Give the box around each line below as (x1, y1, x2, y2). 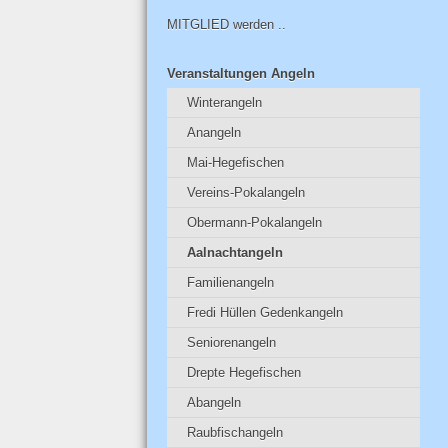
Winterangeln (187, 95, 262, 111)
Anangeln (187, 125, 241, 141)
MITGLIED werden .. (167, 17, 286, 33)
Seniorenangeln (187, 335, 276, 351)
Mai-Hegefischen (187, 155, 284, 171)
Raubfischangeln (187, 425, 283, 441)
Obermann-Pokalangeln (187, 215, 322, 231)
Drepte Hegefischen (187, 365, 301, 381)
